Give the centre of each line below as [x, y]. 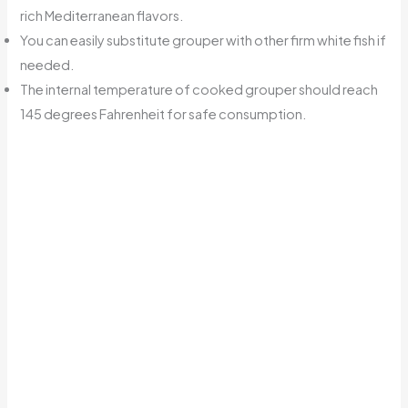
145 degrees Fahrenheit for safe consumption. [164, 114]
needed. [48, 65]
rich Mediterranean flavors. [102, 16]
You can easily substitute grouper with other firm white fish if [204, 41]
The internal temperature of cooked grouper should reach [199, 90]
